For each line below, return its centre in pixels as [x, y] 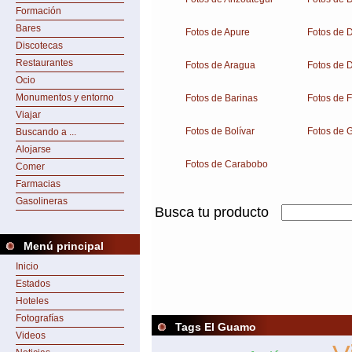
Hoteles [32, 301]
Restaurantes [44, 63]
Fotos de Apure [218, 32]
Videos [31, 335]
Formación [38, 11]
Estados [33, 284]
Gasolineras [42, 201]
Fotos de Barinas [222, 98]
